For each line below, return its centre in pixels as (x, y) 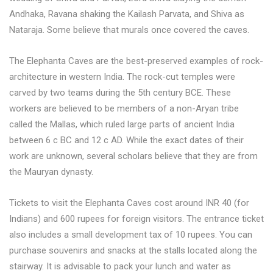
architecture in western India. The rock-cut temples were (122, 76)
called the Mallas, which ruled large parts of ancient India (122, 124)
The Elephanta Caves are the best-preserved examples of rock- (136, 61)
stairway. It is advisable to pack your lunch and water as (120, 266)
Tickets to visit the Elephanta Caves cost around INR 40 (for (129, 203)
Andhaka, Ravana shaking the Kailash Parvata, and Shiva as (127, 14)
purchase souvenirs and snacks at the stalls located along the (133, 250)
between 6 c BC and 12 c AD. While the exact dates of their (126, 140)
